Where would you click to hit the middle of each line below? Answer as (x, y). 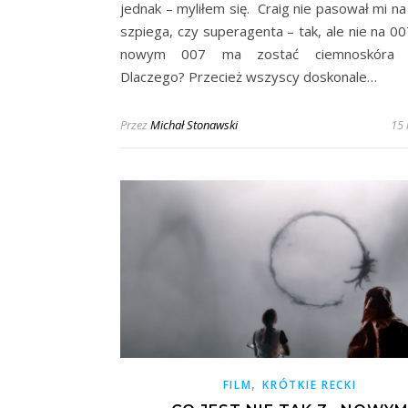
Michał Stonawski (194, 124)
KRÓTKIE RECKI (310, 385)
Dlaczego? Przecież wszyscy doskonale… (249, 76)
